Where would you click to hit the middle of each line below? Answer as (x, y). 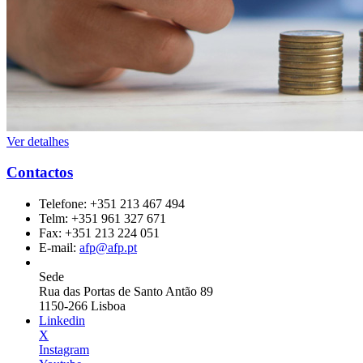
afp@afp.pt (108, 248)
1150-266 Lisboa (82, 306)
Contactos (40, 173)
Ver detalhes (38, 141)
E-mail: (59, 248)
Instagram (64, 350)
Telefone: (64, 204)
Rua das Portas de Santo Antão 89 (126, 292)
